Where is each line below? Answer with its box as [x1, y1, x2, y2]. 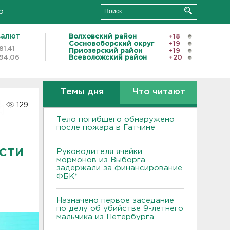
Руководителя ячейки [56, 148, 142, 155]
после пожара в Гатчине [56, 124, 155, 131]
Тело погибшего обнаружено [56, 116, 175, 123]
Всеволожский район [69, 55, 147, 61]
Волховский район [69, 33, 137, 40]
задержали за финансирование [56, 165, 182, 171]
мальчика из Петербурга [56, 214, 157, 220]
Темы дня [60, 88, 104, 96]
